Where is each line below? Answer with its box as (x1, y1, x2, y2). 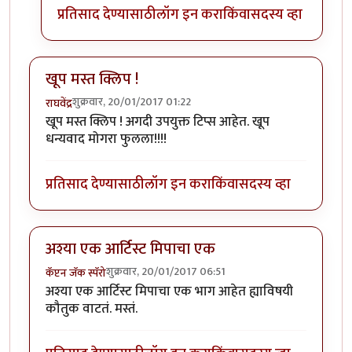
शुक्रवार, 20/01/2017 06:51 (106, 262, 225, 280)
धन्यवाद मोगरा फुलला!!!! (46, 127, 167, 150)
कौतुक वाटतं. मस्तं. (46, 297, 137, 320)
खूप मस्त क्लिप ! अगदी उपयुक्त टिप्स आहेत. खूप (46, 110, 269, 133)
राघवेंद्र (46, 93, 72, 112)
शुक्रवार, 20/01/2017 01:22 (72, 92, 191, 111)
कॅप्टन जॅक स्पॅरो (46, 263, 106, 282)
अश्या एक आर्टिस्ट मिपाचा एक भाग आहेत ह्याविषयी (46, 280, 293, 302)
